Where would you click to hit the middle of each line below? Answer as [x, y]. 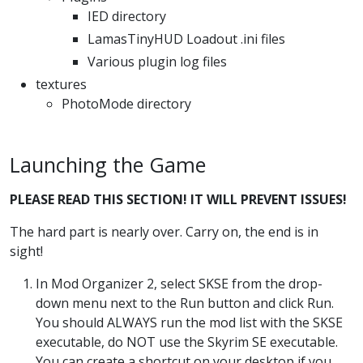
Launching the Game [108, 164]
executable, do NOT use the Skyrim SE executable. [187, 342]
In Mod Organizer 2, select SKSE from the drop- [179, 283]
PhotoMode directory [126, 103]
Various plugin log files [157, 61]
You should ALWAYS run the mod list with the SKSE [189, 322]
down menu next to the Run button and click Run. [185, 303]
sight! [26, 251]
